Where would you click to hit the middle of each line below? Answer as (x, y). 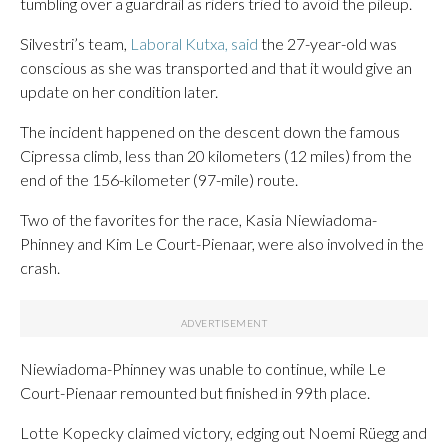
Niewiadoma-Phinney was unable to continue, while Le (203, 368)
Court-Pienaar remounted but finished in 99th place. (195, 392)
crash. (40, 267)
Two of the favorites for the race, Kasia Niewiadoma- (198, 219)
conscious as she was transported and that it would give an (216, 67)
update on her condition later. (119, 91)
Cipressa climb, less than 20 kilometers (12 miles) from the (216, 155)
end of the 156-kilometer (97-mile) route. (159, 179)
